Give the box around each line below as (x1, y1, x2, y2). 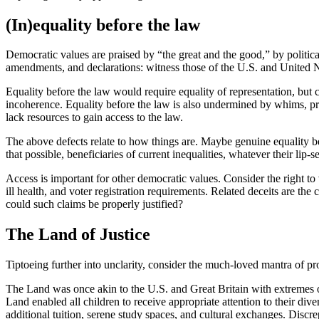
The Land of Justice (6, 225, 150, 244)
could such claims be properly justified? (6, 198, 183, 211)
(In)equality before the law (6, 15, 200, 34)
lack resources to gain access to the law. (6, 111, 186, 124)
